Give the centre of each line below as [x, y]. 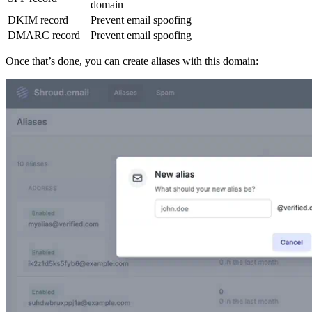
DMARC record [44, 35]
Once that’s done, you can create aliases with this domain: [132, 61]
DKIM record [38, 19]
